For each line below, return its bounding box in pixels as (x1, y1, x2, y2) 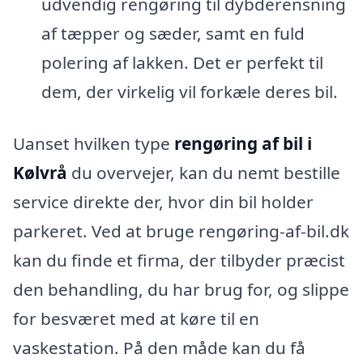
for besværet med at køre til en (13, 306, 259, 330)
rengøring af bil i (174, 131, 312, 155)
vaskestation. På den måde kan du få (13, 335, 305, 359)
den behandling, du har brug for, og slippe (13, 277, 349, 301)
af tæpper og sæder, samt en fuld (41, 21, 305, 45)
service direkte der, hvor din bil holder (13, 190, 314, 213)
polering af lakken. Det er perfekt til (41, 50, 323, 74)
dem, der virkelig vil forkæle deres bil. (41, 79, 338, 103)
